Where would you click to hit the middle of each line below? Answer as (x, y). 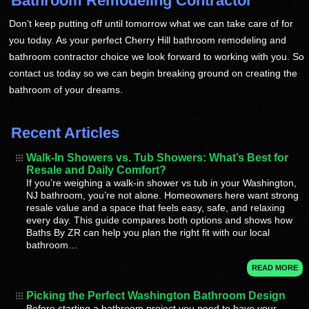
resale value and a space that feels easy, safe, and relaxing (156, 208)
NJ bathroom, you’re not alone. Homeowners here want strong (163, 196)
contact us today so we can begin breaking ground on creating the (153, 73)
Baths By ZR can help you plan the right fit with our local (148, 233)
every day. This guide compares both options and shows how (160, 220)
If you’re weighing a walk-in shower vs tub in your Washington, (162, 183)
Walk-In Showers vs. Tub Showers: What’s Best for (158, 158)
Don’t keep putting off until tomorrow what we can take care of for (151, 23)
